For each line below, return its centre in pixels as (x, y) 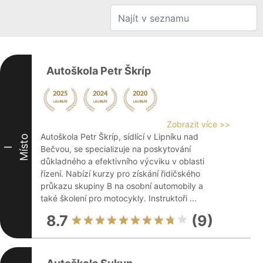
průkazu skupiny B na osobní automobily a (122, 186)
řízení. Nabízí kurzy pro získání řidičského (120, 173)
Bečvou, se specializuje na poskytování (116, 149)
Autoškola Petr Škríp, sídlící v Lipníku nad (119, 136)
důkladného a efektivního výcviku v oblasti (122, 161)
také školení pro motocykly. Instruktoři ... (119, 198)
